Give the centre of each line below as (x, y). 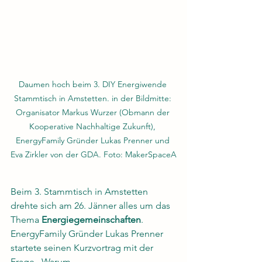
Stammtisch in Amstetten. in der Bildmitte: (94, 98)
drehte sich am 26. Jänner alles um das (92, 205)
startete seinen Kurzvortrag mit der (83, 247)
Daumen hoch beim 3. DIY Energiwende (94, 84)
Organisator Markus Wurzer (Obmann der (94, 112)
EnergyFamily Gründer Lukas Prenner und (94, 140)
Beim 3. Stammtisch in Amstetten (80, 191)
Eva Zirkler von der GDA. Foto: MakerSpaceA (94, 154)
